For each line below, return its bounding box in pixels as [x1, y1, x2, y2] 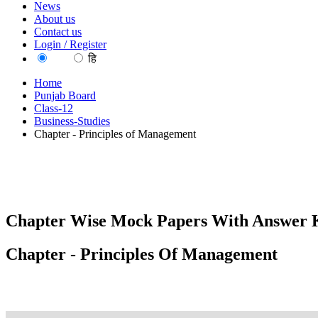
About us [34, 13, 75, 25]
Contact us [34, 26, 82, 38]
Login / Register [34, 38, 106, 50]
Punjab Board [34, 89, 96, 102]
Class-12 [34, 102, 73, 114]
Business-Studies [34, 115, 110, 127]
